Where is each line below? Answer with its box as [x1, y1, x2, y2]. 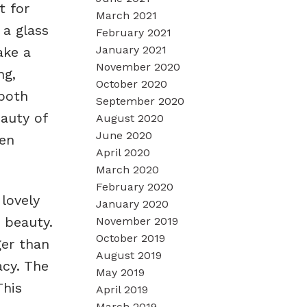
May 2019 [96, 265, 145, 279]
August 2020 [96, 111, 164, 125]
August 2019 [96, 248, 162, 262]
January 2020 [96, 197, 169, 210]
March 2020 [96, 162, 160, 176]
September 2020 [96, 94, 185, 108]
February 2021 [96, 25, 172, 39]
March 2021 [96, 8, 158, 22]
